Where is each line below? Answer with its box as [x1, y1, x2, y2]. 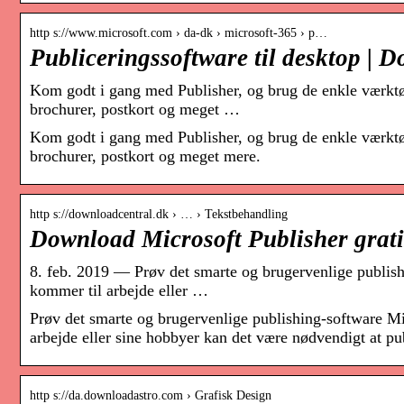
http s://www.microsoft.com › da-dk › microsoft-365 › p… [30, 26, 327, 41]
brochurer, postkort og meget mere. [30, 147, 261, 166]
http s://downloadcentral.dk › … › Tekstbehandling [30, 207, 288, 222]
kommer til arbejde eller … [30, 281, 208, 300]
